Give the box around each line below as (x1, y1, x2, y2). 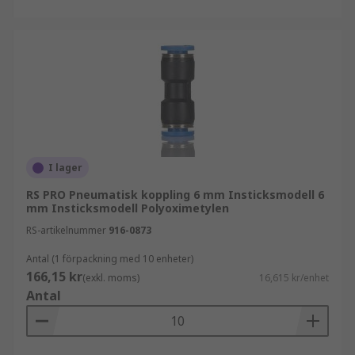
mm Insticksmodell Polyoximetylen (26, 200, 229, 216)
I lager (48, 161, 82, 174)
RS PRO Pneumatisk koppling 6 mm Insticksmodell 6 (26, 187, 324, 202)
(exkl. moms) (82, 271, 139, 284)
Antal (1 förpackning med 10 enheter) (26, 252, 193, 265)
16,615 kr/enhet (259, 271, 329, 284)
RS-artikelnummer (26, 223, 106, 237)
